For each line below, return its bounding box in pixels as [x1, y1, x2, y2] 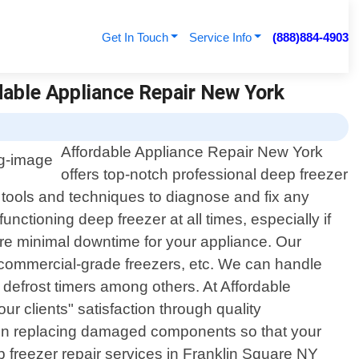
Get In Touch [101, 30, 168, 44]
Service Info [188, 30, 252, 44]
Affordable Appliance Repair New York [61, 143, 324, 161]
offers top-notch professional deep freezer [61, 166, 349, 184]
